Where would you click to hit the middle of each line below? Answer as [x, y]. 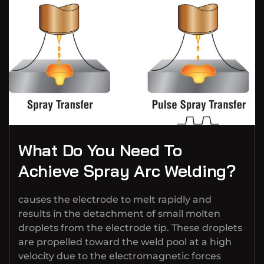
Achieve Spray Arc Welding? [127, 171]
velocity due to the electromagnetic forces [120, 256]
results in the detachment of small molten [119, 214]
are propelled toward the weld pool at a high [125, 242]
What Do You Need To [100, 150]
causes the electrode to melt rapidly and [115, 200]
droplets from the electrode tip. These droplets [130, 228]
